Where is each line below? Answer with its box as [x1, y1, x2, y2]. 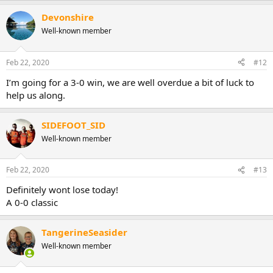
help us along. [6, 88, 65, 101]
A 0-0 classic [6, 196, 58, 209]
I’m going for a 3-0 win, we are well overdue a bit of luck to [6, 76, 254, 88]
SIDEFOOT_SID [41, 118, 105, 131]
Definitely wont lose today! [6, 183, 118, 196]
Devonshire [41, 11, 94, 24]
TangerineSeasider [41, 226, 127, 239]
